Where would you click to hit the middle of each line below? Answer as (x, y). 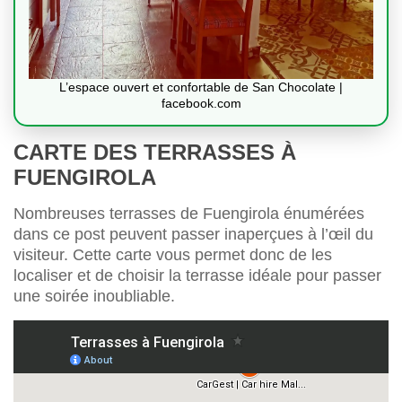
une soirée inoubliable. (94, 297)
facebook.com (201, 104)
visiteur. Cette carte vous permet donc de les (173, 255)
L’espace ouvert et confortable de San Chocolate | (201, 87)
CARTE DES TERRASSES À (155, 153)
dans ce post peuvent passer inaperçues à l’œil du (193, 235)
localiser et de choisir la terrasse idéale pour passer (197, 276)
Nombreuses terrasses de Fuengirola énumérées (189, 214)
